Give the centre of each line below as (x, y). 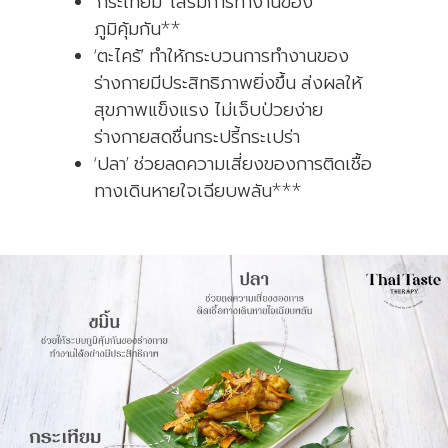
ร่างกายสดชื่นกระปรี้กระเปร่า (197, 136)
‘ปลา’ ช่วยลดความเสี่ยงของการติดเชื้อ (233, 163)
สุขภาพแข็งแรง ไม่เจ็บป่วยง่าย (208, 109)
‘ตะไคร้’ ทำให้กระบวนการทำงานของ (221, 55)
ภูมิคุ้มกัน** (137, 28)
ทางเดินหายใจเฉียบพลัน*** (198, 190)
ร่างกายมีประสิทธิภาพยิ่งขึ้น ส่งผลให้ (228, 82)
